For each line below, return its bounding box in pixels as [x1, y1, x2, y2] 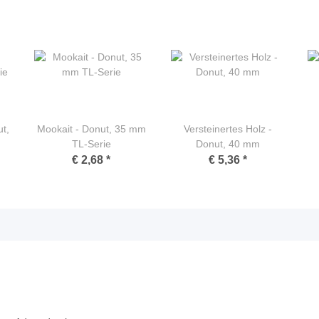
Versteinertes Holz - [184, 123, 272, 135]
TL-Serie [71, 138, 111, 150]
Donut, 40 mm [196, 138, 260, 150]
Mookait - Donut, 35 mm [36, 123, 146, 135]
